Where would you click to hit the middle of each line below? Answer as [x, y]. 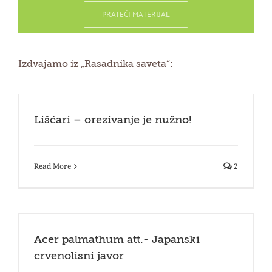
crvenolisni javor [79, 257]
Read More [53, 166]
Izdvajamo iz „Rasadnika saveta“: [96, 65]
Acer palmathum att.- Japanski [117, 240]
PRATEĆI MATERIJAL [136, 15]
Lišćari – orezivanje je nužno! [113, 121]
